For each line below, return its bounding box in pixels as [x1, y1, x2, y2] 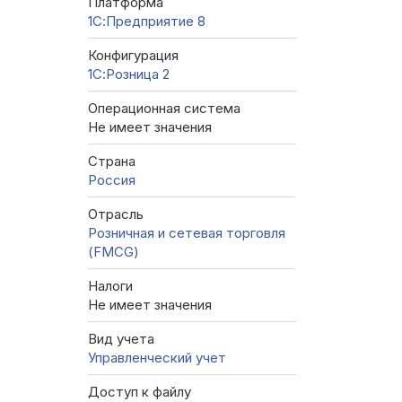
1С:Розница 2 [88, 66, 170, 83]
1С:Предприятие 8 [88, 13, 205, 31]
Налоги [88, 277, 133, 295]
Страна [88, 153, 135, 170]
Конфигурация [88, 47, 179, 65]
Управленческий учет [88, 349, 226, 367]
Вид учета [88, 330, 154, 348]
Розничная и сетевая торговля [88, 224, 285, 242]
